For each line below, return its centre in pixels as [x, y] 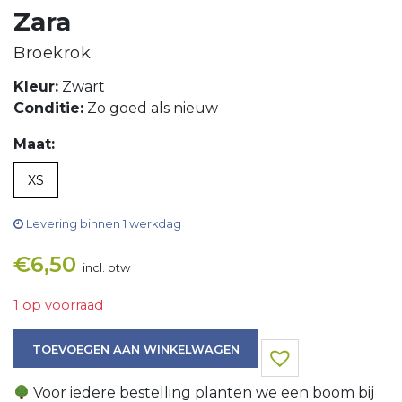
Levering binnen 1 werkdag [102, 224]
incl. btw [106, 267]
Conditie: [48, 108]
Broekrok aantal [71, 339]
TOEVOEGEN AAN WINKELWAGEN [136, 349]
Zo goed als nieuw [151, 108]
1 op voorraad [58, 305]
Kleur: [36, 87]
